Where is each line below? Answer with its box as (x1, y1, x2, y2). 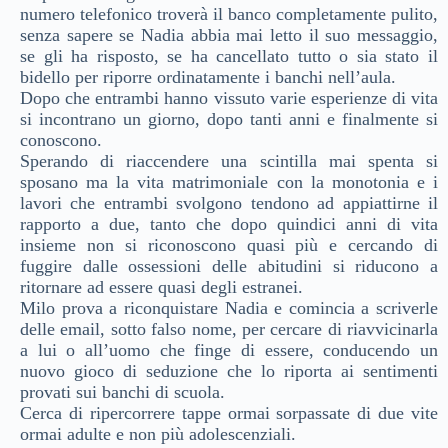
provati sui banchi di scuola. (20, 382, 225, 402)
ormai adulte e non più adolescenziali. (20, 424, 296, 444)
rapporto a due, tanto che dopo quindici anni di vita (20, 214, 438, 234)
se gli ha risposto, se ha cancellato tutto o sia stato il (20, 46, 438, 66)
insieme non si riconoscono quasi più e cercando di (20, 235, 438, 255)
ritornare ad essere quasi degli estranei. (20, 277, 303, 297)
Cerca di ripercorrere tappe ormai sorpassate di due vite (20, 403, 438, 423)
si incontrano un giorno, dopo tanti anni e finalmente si (20, 109, 438, 129)
